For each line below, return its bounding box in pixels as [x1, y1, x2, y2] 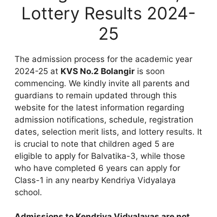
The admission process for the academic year [15, 54, 192, 64]
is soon [135, 66, 165, 76]
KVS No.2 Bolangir [61, 66, 135, 76]
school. [15, 187, 42, 197]
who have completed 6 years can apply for [15, 163, 180, 173]
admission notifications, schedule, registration [15, 114, 193, 124]
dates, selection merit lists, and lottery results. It [15, 126, 202, 137]
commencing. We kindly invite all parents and [15, 78, 190, 88]
